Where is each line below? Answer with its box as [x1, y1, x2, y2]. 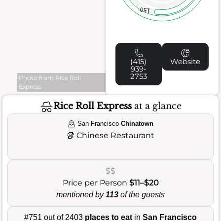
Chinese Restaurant [76, 130, 154, 140]
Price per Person [62, 178, 129, 187]
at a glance [131, 101, 182, 112]
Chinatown [121, 119, 154, 127]
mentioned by [56, 190, 106, 199]
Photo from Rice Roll [19, 74, 81, 81]
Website [170, 56, 201, 66]
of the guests [118, 190, 165, 199]
